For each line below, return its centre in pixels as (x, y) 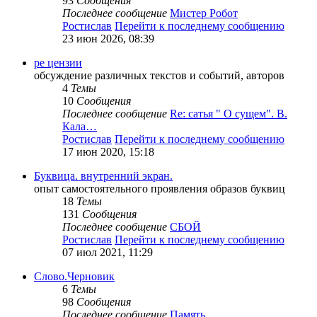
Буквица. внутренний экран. (103, 176)
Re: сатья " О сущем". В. (229, 114)
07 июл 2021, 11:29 (108, 253)
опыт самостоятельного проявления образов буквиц (160, 189)
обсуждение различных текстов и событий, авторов (159, 76)
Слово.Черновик (74, 277)
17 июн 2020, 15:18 (108, 152)
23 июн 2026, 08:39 (108, 39)
